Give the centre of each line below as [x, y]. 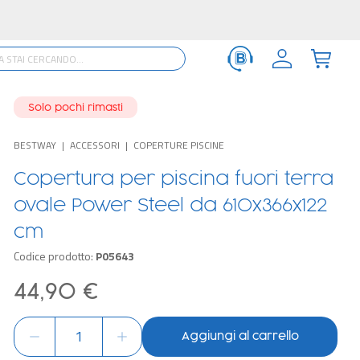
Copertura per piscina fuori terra [174, 179]
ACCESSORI [95, 145]
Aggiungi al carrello [240, 337]
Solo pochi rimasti [76, 107]
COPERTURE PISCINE [179, 145]
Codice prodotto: [55, 256]
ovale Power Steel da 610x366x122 [171, 206]
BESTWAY [35, 145]
